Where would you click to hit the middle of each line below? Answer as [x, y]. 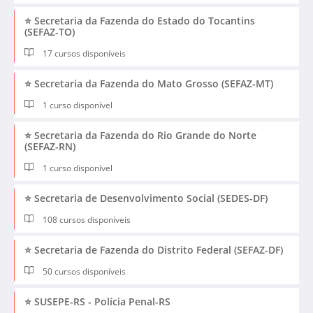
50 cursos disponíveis [83, 272]
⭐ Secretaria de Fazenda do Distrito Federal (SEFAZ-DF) [154, 250]
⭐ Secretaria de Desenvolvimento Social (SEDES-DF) [146, 198]
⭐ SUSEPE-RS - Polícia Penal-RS [97, 302]
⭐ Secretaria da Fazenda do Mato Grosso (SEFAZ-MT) [149, 83]
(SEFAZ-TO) [50, 31]
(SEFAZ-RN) [50, 146]
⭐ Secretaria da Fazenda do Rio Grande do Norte [140, 135]
